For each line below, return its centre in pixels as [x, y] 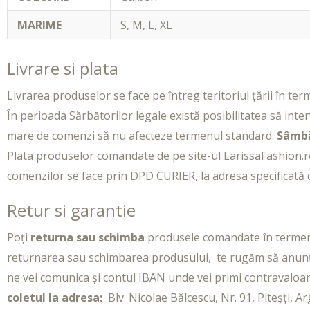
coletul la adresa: [55, 298]
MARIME [40, 25]
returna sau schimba [88, 238]
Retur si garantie [71, 210]
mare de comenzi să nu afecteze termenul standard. [142, 135]
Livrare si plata [63, 68]
